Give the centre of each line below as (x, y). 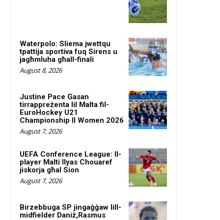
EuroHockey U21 (49, 113)
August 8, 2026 (41, 70)
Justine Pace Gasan (54, 97)
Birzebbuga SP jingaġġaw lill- (70, 207)
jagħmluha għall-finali (57, 60)
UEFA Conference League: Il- (70, 154)
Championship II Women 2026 (72, 121)
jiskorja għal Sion (49, 170)
